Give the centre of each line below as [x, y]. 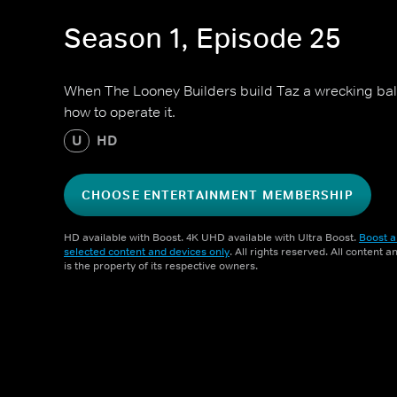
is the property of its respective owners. [161, 266]
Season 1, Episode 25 [202, 39]
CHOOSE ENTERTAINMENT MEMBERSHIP [218, 195]
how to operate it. [120, 112]
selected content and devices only [147, 252]
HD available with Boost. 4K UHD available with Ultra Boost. [211, 237]
